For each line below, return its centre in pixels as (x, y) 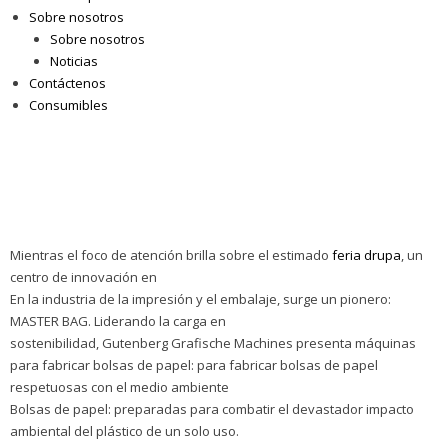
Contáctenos (68, 83)
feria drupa (366, 255)
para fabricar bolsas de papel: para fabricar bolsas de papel (194, 365)
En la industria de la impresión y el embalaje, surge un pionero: (200, 299)
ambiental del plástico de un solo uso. (124, 431)
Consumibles (69, 105)
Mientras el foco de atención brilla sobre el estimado (171, 255)
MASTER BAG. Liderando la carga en (118, 321)
